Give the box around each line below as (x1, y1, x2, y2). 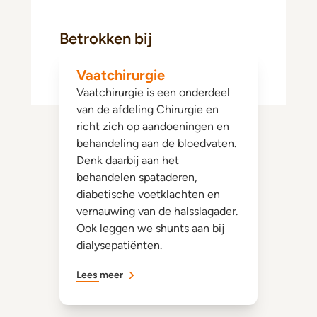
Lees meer (76, 269, 123, 281)
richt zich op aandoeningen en (76, 120, 229, 133)
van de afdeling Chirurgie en (76, 103, 219, 116)
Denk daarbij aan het (76, 154, 179, 167)
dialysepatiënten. (76, 238, 162, 252)
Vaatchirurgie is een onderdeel (76, 86, 230, 99)
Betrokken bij (59, 29, 152, 48)
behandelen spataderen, (76, 171, 197, 184)
